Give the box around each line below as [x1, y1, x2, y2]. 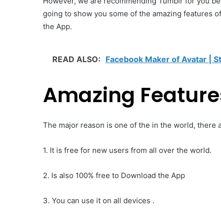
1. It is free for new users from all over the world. [43, 146, 212, 155]
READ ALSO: [52, 54, 103, 64]
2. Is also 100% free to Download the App [43, 171, 185, 181]
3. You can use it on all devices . [43, 196, 154, 206]
